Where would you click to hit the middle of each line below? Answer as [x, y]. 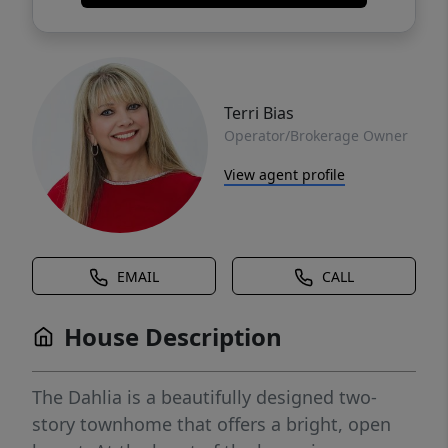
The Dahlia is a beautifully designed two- [204, 397]
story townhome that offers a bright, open [211, 424]
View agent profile [284, 174]
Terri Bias [259, 112]
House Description [173, 337]
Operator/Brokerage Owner [316, 135]
